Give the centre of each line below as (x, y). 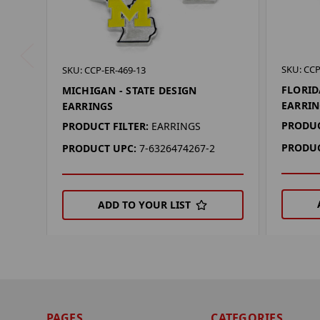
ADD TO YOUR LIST (145, 205)
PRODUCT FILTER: (105, 126)
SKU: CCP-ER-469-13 (104, 70)
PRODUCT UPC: (99, 149)
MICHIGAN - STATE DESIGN (129, 91)
